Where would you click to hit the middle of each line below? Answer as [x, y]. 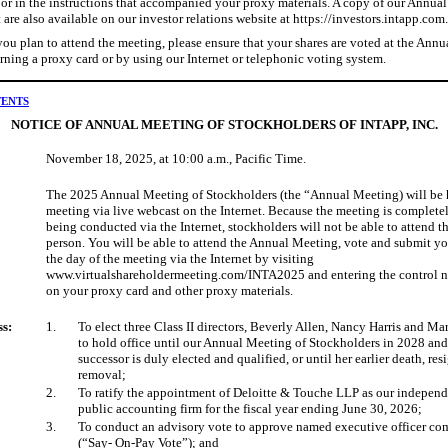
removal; [102, 374]
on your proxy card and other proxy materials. [169, 290]
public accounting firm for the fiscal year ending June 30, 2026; [250, 408]
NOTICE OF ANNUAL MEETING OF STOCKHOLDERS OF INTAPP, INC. [224, 125]
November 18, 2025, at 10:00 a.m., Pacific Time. [176, 158]
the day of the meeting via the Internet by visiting [180, 258]
